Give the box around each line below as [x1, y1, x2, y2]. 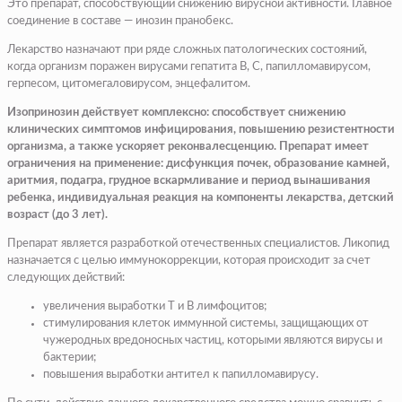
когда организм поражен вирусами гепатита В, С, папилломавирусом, [7, 60, 371, 73]
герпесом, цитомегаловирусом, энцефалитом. [7, 77, 250, 90]
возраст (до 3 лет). [7, 208, 108, 221]
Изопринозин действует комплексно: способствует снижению [7, 106, 345, 118]
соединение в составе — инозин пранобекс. [7, 14, 233, 27]
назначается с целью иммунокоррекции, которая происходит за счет [7, 254, 371, 267]
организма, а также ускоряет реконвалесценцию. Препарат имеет [7, 140, 369, 153]
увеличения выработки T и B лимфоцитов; [43, 300, 267, 312]
